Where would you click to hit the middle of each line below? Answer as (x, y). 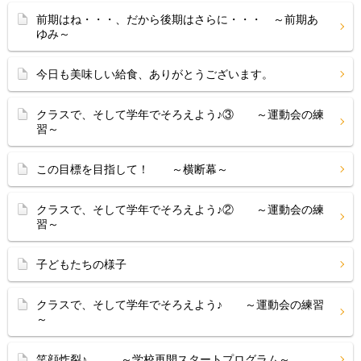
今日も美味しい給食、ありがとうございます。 (155, 74)
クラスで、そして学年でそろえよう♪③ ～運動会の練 (180, 114)
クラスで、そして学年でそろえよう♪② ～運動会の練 (180, 210)
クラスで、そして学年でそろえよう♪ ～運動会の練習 (180, 305)
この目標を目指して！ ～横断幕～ (132, 169)
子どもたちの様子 (81, 264)
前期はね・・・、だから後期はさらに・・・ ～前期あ (177, 19)
